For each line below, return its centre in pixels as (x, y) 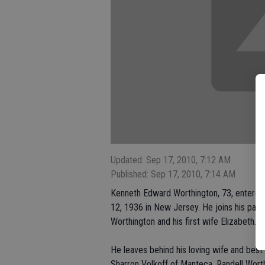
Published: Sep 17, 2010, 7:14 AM (173, 174)
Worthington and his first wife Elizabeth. (183, 222)
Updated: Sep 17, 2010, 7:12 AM (171, 160)
